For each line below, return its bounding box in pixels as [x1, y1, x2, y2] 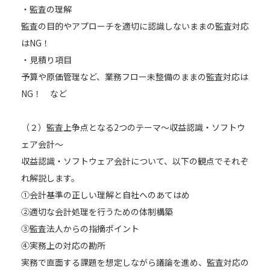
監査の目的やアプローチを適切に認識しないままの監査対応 [21, 20, 249, 33]
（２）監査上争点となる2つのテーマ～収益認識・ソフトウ [21, 121, 245, 134]
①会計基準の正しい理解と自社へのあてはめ [21, 189, 190, 201]
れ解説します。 [21, 172, 80, 184]
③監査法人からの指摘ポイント [21, 222, 139, 235]
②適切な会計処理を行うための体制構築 [21, 206, 173, 218]
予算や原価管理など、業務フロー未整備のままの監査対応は [21, 71, 248, 83]
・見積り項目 [21, 54, 72, 66]
